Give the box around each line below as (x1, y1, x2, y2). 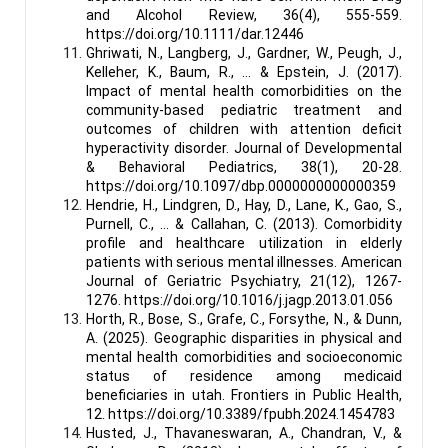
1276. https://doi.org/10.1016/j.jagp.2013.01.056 (86, 291, 393, 308)
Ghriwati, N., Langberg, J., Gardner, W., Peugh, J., (86, 44, 402, 61)
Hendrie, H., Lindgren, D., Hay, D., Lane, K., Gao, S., (86, 196, 402, 213)
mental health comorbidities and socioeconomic (86, 348, 402, 365)
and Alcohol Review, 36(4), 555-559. (86, 6, 402, 23)
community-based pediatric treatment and (86, 101, 402, 118)
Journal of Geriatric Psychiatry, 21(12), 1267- (86, 272, 402, 289)
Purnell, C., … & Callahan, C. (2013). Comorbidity (86, 215, 402, 232)
